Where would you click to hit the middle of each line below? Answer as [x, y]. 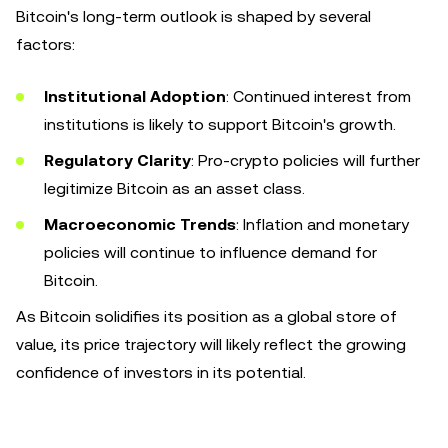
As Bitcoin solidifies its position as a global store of [206, 316]
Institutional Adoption [135, 96]
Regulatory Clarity [117, 160]
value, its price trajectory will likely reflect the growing [211, 344]
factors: [45, 44]
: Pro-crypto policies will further [305, 160]
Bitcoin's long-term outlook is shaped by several [193, 16]
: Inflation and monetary [322, 224]
